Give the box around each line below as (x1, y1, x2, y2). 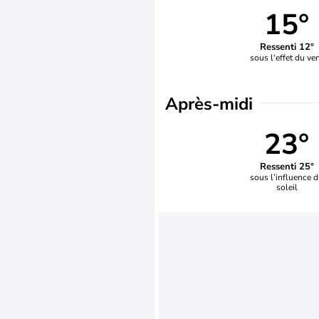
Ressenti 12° (259, 40, 314, 53)
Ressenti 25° (259, 159, 314, 173)
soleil (276, 181, 298, 193)
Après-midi (165, 93, 253, 115)
